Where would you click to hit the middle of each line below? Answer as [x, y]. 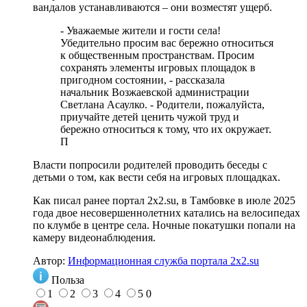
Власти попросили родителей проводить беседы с [150, 164]
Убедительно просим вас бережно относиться [167, 42]
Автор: [50, 260]
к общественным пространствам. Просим [157, 55]
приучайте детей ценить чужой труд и [150, 116]
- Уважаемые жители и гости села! [140, 30]
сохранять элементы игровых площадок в [158, 67]
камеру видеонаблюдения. [94, 237]
